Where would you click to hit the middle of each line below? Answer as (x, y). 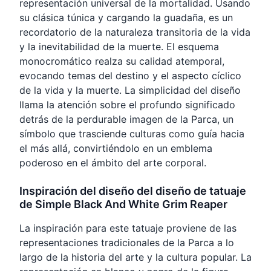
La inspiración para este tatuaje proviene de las (128, 228)
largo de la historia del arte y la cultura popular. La (135, 257)
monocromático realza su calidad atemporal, (122, 61)
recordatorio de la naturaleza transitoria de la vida (135, 32)
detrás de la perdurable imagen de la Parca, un (126, 119)
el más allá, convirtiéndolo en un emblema (116, 149)
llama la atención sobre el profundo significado (127, 105)
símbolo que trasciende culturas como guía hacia (132, 134)
